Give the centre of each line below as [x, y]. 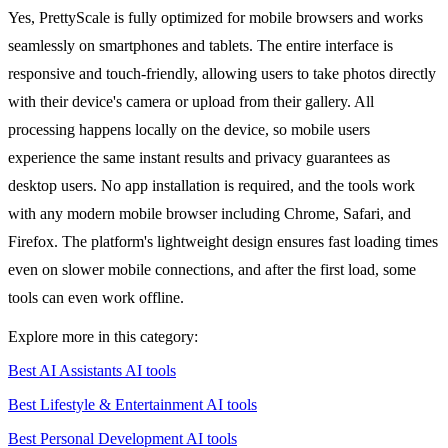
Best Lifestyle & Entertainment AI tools [132, 405]
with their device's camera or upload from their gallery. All [191, 102]
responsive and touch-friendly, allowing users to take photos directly [222, 74]
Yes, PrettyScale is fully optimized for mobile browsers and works [215, 18]
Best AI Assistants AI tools [92, 371]
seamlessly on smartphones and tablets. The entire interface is [200, 46]
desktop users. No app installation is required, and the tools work [211, 186]
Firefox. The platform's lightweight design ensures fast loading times [223, 242]
